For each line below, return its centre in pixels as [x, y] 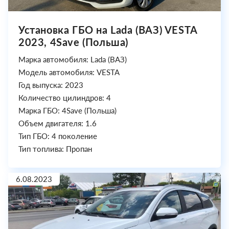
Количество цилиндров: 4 [65, 98]
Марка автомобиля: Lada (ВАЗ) [73, 60]
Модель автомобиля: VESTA [69, 72]
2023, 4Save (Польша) [73, 42]
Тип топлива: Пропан [55, 149]
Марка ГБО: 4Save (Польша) [67, 111]
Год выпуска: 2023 [51, 85]
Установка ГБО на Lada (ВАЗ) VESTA [108, 30]
